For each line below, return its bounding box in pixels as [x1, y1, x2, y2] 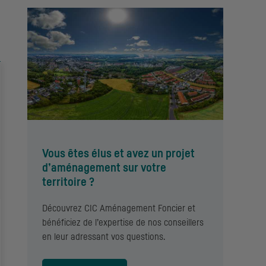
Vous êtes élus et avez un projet [42, 147, 195, 160]
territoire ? [42, 176, 94, 188]
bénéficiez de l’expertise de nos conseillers [42, 217, 204, 227]
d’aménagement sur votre [42, 161, 166, 174]
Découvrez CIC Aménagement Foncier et [42, 203, 195, 213]
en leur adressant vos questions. [42, 232, 165, 242]
